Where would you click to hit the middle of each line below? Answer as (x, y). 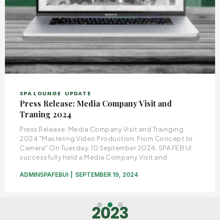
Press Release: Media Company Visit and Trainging (101, 129)
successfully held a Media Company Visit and (94, 157)
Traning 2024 (45, 114)
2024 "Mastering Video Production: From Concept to (106, 138)
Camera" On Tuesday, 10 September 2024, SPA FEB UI (106, 148)
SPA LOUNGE (40, 93)
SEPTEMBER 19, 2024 (107, 175)
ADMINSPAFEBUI (44, 175)
